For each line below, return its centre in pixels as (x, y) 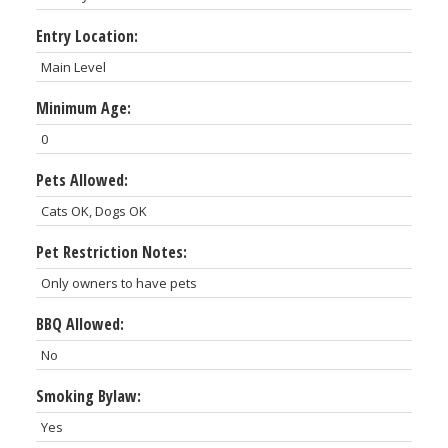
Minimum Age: (83, 107)
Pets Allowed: (81, 179)
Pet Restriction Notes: (111, 251)
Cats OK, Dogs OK (93, 210)
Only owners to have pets (118, 282)
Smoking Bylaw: (88, 395)
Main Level (73, 66)
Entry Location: (86, 35)
